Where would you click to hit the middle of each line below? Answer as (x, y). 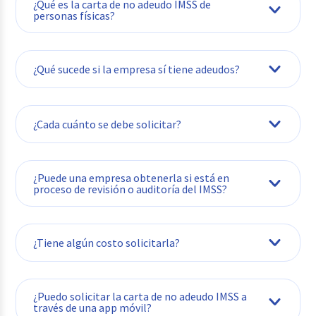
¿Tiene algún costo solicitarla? (107, 242)
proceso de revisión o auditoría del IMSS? (130, 189)
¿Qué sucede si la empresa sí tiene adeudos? (137, 69)
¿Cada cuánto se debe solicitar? (108, 124)
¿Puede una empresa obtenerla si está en (132, 177)
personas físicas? (74, 15)
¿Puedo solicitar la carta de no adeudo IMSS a (140, 296)
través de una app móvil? (93, 307)
